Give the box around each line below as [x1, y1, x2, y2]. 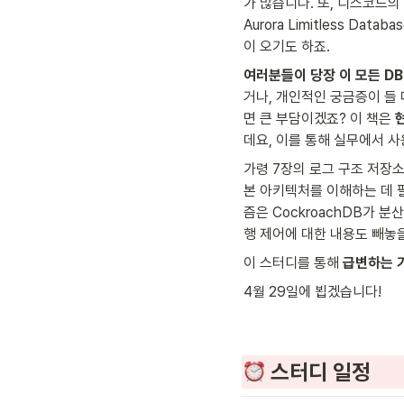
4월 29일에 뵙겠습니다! [243, 282, 385, 300]
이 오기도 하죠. [243, 37, 330, 55]
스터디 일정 [271, 359, 371, 386]
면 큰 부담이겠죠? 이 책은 [243, 109, 395, 127]
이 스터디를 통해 [243, 253, 343, 271]
